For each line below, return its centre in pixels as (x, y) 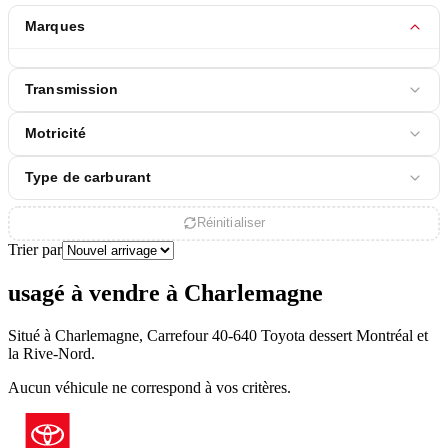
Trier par (35, 249)
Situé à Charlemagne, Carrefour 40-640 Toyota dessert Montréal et (218, 335)
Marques (55, 27)
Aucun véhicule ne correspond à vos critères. (149, 387)
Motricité (56, 134)
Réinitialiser (231, 223)
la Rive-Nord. (51, 353)
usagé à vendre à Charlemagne (165, 292)
